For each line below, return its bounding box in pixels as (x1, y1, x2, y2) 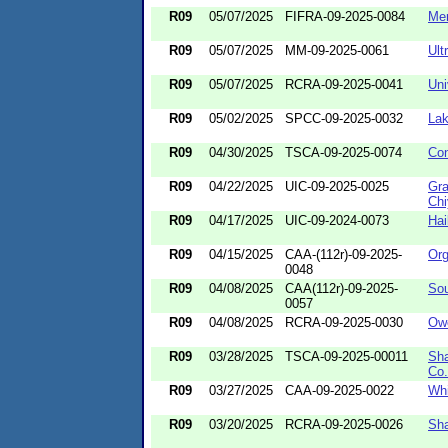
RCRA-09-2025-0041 (285, 76, 403, 92)
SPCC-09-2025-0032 (285, 110, 403, 126)
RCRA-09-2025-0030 (285, 314, 403, 330)
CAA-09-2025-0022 (285, 382, 394, 398)
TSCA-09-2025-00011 (285, 348, 408, 364)
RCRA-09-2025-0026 (285, 416, 403, 432)
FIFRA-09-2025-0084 (285, 8, 405, 24)
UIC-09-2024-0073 (285, 212, 389, 228)
